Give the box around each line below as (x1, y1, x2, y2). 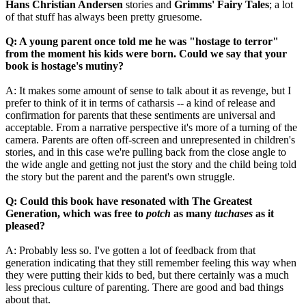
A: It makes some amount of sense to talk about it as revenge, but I (5, 85, 291, 97)
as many (171, 208, 214, 220)
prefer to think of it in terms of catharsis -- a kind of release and (5, 97, 275, 109)
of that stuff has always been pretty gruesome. (5, 11, 202, 23)
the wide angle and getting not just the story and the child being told (5, 158, 296, 171)
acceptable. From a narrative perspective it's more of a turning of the (5, 122, 297, 134)
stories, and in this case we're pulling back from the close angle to (5, 146, 286, 158)
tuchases (214, 208, 253, 220)
